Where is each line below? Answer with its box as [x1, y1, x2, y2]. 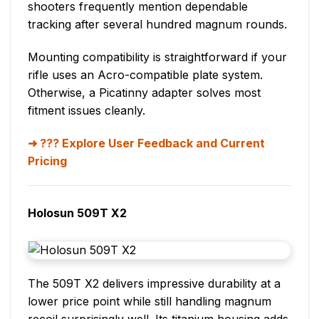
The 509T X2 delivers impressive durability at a [28, 276, 281, 291]
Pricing [28, 153, 67, 168]
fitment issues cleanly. [28, 103, 145, 118]
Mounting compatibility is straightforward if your [28, 50, 287, 65]
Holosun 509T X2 [28, 205, 127, 220]
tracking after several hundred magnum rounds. [28, 17, 287, 32]
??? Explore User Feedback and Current [40, 135, 265, 150]
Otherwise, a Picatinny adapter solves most [28, 85, 261, 100]
